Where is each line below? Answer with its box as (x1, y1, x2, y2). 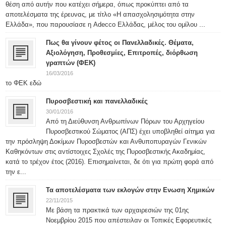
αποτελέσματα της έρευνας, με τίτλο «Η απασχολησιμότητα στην (6, 11, 195, 18)
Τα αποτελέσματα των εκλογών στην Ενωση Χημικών (46, 186, 215, 194)
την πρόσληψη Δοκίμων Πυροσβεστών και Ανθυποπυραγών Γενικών (6, 138, 207, 145)
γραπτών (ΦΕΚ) (46, 59, 96, 67)
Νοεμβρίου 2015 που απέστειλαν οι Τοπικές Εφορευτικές (46, 216, 212, 224)
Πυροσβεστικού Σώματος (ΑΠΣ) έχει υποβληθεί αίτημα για (46, 128, 215, 135)
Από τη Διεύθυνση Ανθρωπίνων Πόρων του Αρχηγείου (46, 118, 205, 125)
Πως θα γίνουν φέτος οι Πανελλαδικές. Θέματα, (46, 39, 194, 46)
